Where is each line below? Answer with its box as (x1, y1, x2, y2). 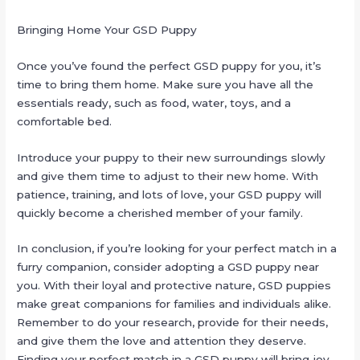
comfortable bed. (17, 114, 112, 128)
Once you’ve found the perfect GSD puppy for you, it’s (17, 59, 322, 72)
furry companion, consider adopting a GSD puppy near (17, 260, 320, 274)
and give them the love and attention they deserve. (17, 334, 307, 348)
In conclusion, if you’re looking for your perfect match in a (17, 242, 337, 256)
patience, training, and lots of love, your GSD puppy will (17, 187, 322, 201)
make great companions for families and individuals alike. (17, 297, 332, 311)
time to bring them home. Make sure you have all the (17, 77, 314, 91)
